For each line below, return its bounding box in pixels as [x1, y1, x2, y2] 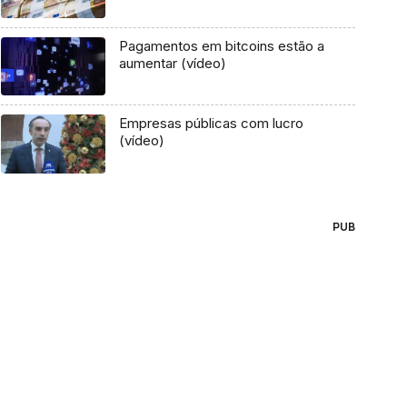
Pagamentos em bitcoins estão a [118, 36, 324, 55]
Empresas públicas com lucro [118, 114, 303, 133]
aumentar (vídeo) [118, 54, 226, 72]
